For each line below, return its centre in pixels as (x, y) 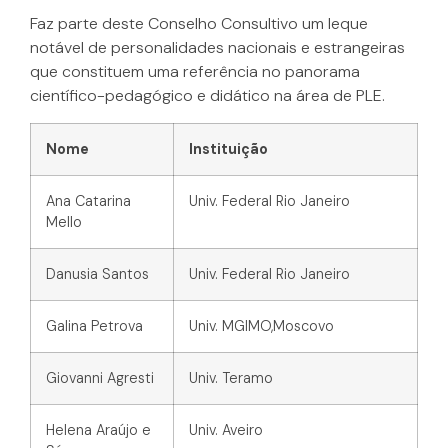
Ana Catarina (88, 200)
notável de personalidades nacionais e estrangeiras (217, 48)
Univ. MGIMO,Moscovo (261, 325)
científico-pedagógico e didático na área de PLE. (207, 96)
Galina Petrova (94, 325)
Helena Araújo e (98, 429)
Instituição (228, 148)
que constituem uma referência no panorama (195, 72)
